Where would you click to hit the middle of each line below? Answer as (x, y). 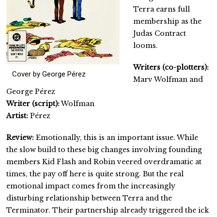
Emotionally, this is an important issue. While (117, 137)
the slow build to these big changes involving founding (104, 149)
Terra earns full (162, 9)
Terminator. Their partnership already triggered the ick (108, 210)
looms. (146, 45)
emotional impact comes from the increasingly (91, 186)
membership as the (168, 21)
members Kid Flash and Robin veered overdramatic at (104, 162)
